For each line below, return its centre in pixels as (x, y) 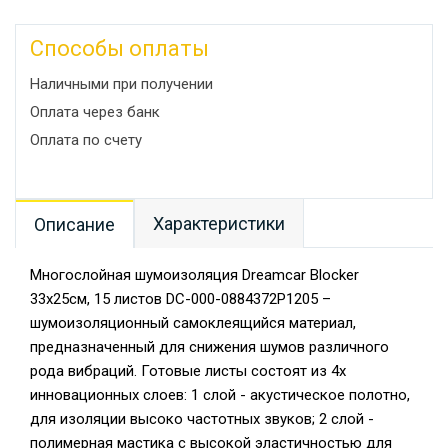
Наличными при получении (121, 84)
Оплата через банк (95, 112)
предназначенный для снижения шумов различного (209, 347)
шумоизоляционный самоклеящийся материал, (193, 323)
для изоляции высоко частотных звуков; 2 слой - (202, 419)
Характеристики (219, 223)
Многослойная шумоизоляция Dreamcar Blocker (194, 275)
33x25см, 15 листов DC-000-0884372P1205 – (180, 299)
